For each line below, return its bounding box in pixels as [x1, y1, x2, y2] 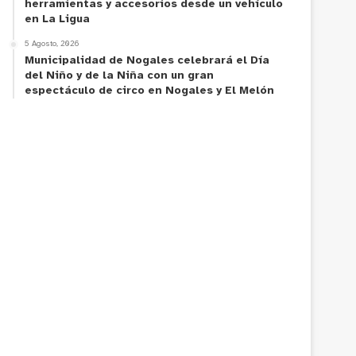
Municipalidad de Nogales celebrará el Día [25, 54, 270, 67]
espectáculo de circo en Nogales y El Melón [25, 84, 275, 97]
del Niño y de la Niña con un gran [25, 69, 215, 82]
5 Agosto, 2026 [25, 39, 80, 48]
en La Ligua [25, 13, 91, 25]
